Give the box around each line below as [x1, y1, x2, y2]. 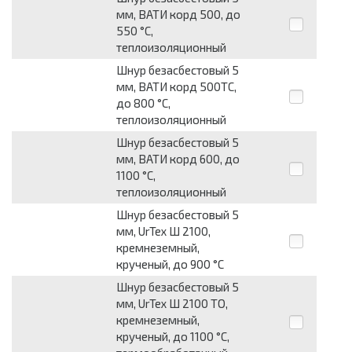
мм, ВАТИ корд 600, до [116, 152, 240, 167]
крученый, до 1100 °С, [116, 329, 229, 344]
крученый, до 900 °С [116, 257, 224, 272]
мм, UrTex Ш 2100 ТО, [116, 296, 228, 311]
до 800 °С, [116, 96, 170, 111]
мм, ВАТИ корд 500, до [116, 7, 240, 22]
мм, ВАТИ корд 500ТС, [116, 79, 236, 94]
